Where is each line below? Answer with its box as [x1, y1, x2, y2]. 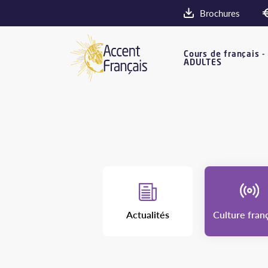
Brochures [200, 7, 240, 20]
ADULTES [184, 56, 222, 68]
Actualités [126, 208, 169, 221]
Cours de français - [184, 47, 266, 59]
